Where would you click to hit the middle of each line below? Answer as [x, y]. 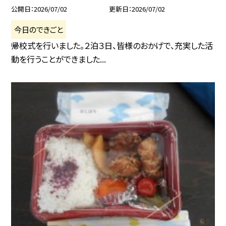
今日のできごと [39, 29]
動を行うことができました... [59, 59]
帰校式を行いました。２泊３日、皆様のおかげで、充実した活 [112, 45]
